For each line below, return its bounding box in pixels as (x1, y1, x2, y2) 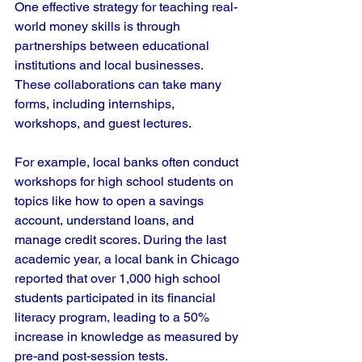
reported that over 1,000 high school (15, 271, 224, 286)
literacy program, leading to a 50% (15, 309, 213, 325)
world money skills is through (15, 19, 183, 34)
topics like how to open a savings (15, 193, 207, 208)
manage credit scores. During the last (15, 232, 229, 247)
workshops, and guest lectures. (15, 116, 192, 131)
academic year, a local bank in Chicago (15, 251, 242, 267)
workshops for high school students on (15, 174, 237, 189)
